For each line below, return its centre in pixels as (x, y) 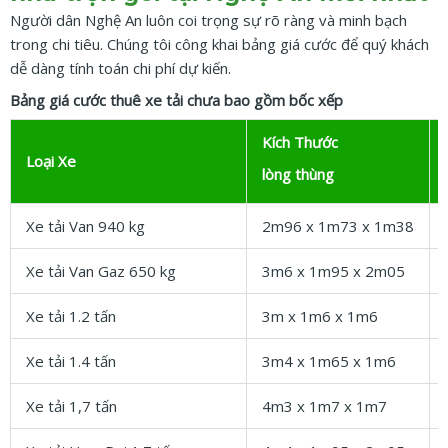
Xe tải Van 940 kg (85, 226)
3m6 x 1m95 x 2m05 (333, 271)
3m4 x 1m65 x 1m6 (329, 361)
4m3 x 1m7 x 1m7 (324, 406)
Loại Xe (51, 161)
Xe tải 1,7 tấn (71, 406)
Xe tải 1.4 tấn (71, 361)
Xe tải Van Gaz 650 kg (101, 271)
